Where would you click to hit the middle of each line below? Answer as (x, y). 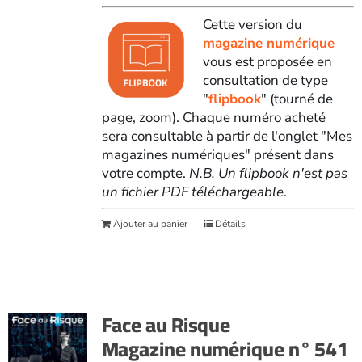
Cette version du (252, 24)
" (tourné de (297, 99)
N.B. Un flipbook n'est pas (268, 173)
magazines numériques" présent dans (217, 154)
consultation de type (265, 80)
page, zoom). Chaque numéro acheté (213, 117)
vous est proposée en (267, 61)
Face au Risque (166, 324)
